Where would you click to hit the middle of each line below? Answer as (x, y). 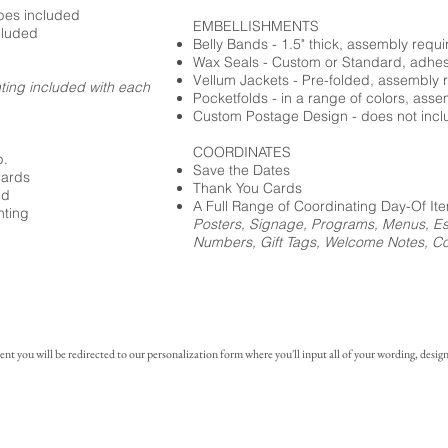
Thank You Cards (247, 188)
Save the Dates (241, 170)
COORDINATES (242, 152)
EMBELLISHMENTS (256, 26)
